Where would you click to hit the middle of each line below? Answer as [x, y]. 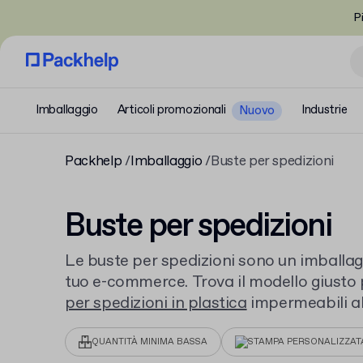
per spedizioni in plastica [156, 303]
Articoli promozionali [171, 110]
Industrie [324, 110]
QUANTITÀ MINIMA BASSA [149, 342]
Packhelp [94, 162]
